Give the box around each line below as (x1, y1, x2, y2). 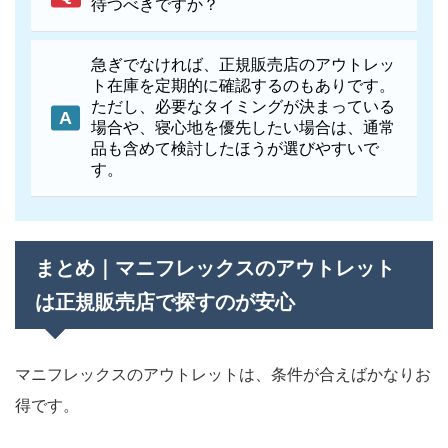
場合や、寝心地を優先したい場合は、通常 (91, 118, 395, 136)
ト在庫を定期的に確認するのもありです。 (91, 76, 395, 94)
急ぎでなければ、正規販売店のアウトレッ (91, 55, 395, 73)
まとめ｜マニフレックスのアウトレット (35, 255, 395, 280)
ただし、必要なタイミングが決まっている (91, 97, 395, 115)
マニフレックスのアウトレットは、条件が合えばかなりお (15, 363, 431, 384)
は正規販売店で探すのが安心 (35, 289, 295, 314)
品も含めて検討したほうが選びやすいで (91, 139, 379, 157)
